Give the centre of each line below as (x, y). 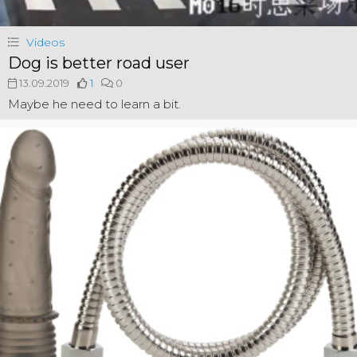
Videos (45, 42)
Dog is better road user (99, 63)
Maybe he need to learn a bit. (94, 104)
